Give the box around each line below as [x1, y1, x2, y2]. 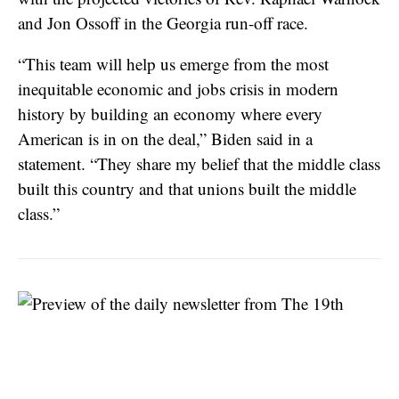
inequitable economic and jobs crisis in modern [18, 77, 338, 100]
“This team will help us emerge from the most [18, 52, 329, 75]
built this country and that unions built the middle [18, 176, 356, 199]
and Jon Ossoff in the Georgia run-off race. [18, 11, 313, 34]
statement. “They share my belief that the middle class [18, 151, 380, 175]
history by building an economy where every [18, 102, 322, 125]
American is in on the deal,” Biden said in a [18, 126, 313, 150]
